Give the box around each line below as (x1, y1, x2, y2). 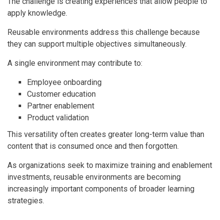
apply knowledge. (7, 8, 67, 18)
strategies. (7, 195, 44, 205)
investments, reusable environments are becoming (7, 172, 181, 182)
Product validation (27, 112, 89, 122)
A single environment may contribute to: (7, 58, 142, 68)
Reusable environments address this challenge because (7, 27, 200, 37)
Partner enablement (27, 101, 94, 110)
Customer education (27, 89, 96, 99)
